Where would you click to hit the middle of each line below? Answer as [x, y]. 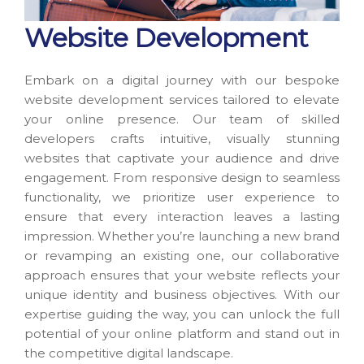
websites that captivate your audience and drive [182, 158]
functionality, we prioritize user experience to [182, 197]
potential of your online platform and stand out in [182, 333]
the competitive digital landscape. [129, 353]
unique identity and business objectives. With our [182, 294]
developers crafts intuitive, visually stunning [182, 138]
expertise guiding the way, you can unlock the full [182, 314]
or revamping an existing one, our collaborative [182, 255]
